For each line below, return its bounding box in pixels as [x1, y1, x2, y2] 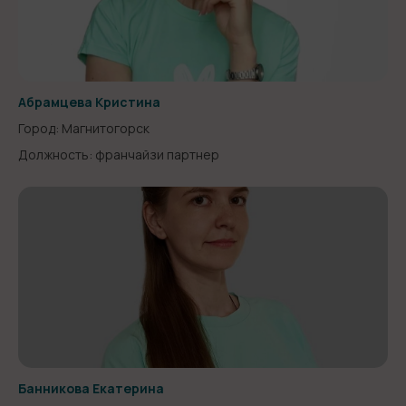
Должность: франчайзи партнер [18, 146, 219, 163]
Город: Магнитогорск [18, 120, 150, 137]
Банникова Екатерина [18, 380, 164, 397]
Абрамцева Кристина [18, 93, 160, 111]
